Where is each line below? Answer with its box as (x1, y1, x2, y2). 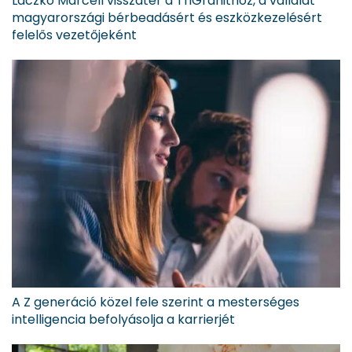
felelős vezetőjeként (12, 25, 137, 44)
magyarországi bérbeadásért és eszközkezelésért (12, 8, 322, 27)
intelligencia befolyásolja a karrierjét (12, 310, 235, 328)
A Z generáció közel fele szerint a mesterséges (12, 292, 299, 311)
